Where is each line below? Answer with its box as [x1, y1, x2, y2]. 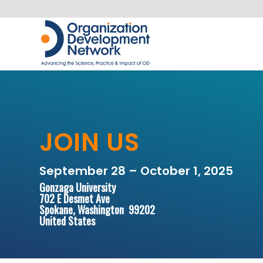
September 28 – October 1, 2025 [39, 163, 233, 179]
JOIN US [39, 125, 140, 160]
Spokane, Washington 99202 [39, 202, 155, 217]
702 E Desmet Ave [39, 191, 110, 206]
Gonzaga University [39, 180, 116, 195]
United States [39, 213, 95, 228]
